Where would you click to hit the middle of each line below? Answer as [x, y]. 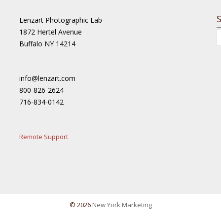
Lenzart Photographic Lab [61, 20]
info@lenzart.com [47, 78]
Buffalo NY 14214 [47, 44]
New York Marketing [122, 205]
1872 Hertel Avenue [51, 32]
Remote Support [44, 137]
